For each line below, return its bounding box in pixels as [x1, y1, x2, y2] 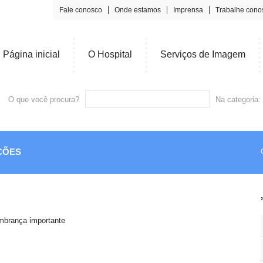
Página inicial [3, 49, 60, 59]
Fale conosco [59, 6, 102, 14]
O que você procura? [8, 95, 79, 104]
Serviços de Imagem [160, 49, 245, 59]
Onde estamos [114, 6, 161, 14]
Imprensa [173, 6, 203, 14]
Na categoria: [215, 95, 261, 104]
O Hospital [88, 49, 132, 59]
